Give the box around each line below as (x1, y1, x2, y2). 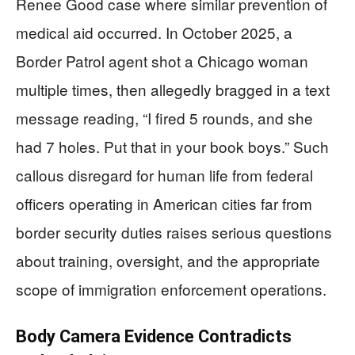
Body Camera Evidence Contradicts (16, 326, 292, 346)
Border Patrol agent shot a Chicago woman (16, 49, 308, 71)
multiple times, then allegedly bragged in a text (16, 78, 330, 100)
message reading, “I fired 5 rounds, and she (16, 106, 313, 128)
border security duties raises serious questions (16, 220, 332, 242)
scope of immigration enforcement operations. (16, 277, 326, 300)
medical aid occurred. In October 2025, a (16, 21, 292, 43)
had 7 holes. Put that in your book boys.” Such (16, 135, 329, 157)
